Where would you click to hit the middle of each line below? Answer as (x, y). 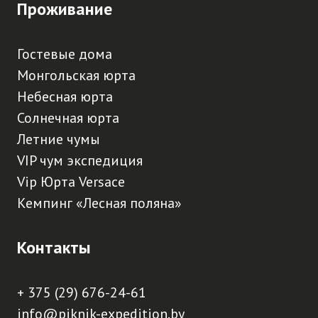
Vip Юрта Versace (71, 182)
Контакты (54, 247)
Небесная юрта (65, 97)
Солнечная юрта (68, 118)
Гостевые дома (65, 54)
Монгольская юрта (76, 75)
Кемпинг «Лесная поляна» (99, 203)
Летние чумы (59, 139)
